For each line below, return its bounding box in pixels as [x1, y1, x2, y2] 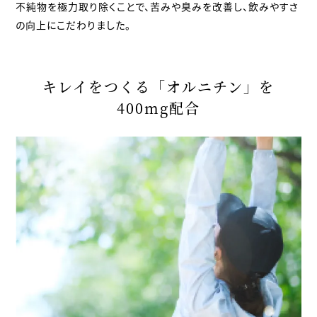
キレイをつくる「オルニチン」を [42, 76, 275, 98]
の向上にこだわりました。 [16, 18, 132, 33]
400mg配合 [117, 98, 200, 119]
